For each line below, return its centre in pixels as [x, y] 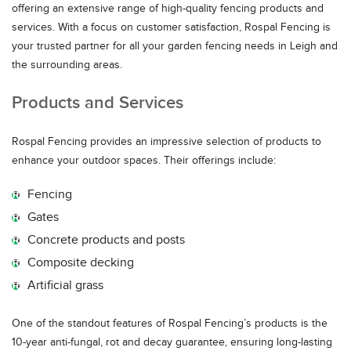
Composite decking [81, 262]
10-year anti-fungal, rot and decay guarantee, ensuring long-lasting [172, 342]
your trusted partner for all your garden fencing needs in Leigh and [175, 46]
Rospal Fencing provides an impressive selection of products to [166, 141]
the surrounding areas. [67, 65]
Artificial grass [65, 285]
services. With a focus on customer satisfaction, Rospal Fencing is [171, 27]
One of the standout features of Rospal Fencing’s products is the [170, 323]
